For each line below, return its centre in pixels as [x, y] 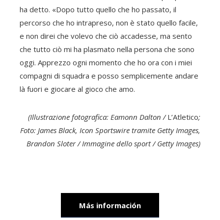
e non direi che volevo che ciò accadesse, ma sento [106, 36]
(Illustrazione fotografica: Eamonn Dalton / [98, 117]
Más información [110, 205]
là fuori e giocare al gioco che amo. [77, 89]
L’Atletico [183, 117]
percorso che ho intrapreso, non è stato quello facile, [109, 23]
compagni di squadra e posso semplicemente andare [109, 76]
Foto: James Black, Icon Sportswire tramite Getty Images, [110, 130]
